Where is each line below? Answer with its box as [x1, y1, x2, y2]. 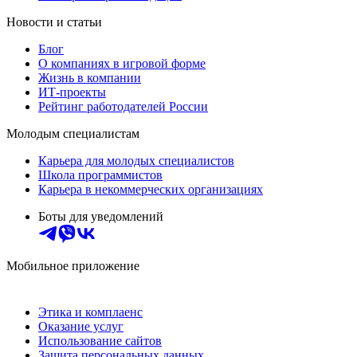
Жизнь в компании [38, 71, 141, 85]
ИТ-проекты [38, 85, 106, 100]
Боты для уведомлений [38, 210, 163, 224]
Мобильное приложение [6, 259, 139, 273]
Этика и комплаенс [38, 305, 143, 320]
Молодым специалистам [6, 127, 139, 141]
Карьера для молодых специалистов [38, 154, 234, 168]
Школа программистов [38, 168, 163, 182]
